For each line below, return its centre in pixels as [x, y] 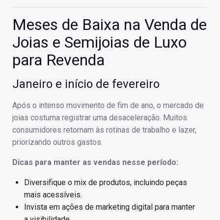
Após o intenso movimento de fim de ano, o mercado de [108, 106]
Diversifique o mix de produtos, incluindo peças [106, 183]
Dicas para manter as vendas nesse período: [95, 163]
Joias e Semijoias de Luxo [99, 42]
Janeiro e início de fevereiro [86, 84]
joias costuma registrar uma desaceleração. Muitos [100, 118]
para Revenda [58, 60]
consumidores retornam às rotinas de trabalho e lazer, [104, 130]
